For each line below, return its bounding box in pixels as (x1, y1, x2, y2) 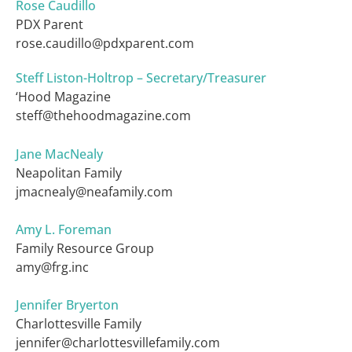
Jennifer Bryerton (16, 296, 119, 314)
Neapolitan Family (16, 163, 122, 181)
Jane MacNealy (16, 145, 103, 163)
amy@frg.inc (16, 258, 89, 276)
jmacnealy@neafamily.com (16, 182, 173, 200)
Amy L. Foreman (16, 220, 112, 238)
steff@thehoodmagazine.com (16, 107, 191, 125)
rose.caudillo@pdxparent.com (16, 35, 194, 53)
